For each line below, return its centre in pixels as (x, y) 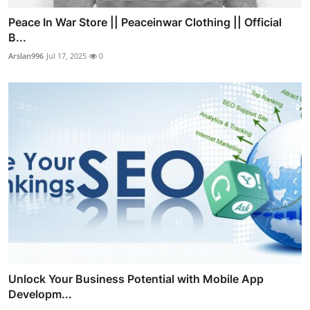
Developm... (40, 294)
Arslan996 (26, 56)
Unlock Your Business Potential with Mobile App (136, 279)
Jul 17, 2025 (66, 56)
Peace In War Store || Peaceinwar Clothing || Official (145, 22)
